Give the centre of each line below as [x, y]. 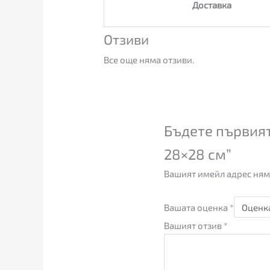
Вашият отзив [194, 226]
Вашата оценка [197, 207]
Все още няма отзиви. [149, 60]
